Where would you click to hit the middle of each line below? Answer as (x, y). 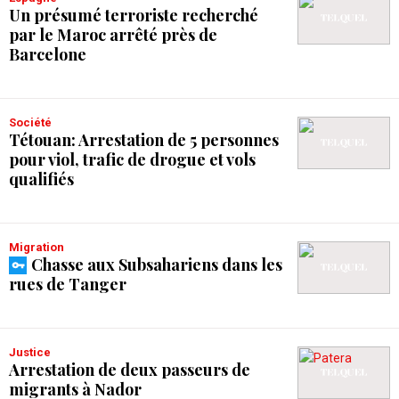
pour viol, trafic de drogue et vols (132, 159)
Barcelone (48, 54)
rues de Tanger (68, 284)
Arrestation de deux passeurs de (130, 370)
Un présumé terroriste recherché (134, 15)
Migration (42, 247)
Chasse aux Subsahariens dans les (157, 265)
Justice (33, 352)
